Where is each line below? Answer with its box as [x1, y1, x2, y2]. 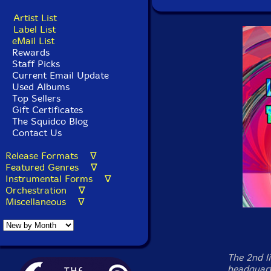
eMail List [12, 35, 54, 47]
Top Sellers [12, 93, 60, 104]
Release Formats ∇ [5, 150, 97, 162]
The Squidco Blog [12, 116, 88, 127]
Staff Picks [12, 58, 60, 70]
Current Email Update [9, 70, 109, 81]
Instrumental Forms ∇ [5, 173, 111, 184]
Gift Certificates [12, 104, 83, 116]
